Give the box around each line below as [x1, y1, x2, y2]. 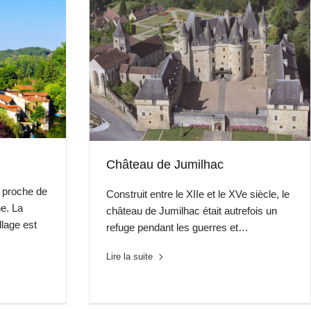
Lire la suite [106, 251, 153, 262]
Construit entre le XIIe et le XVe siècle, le [106, 188, 290, 201]
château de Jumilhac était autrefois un [106, 205, 278, 217]
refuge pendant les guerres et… [106, 221, 249, 234]
